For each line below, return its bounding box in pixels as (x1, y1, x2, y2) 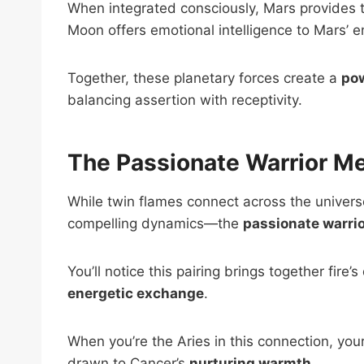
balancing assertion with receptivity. (67, 91, 302, 108)
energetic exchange (67, 284, 204, 301)
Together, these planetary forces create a (67, 69, 341, 86)
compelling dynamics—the (67, 214, 243, 232)
